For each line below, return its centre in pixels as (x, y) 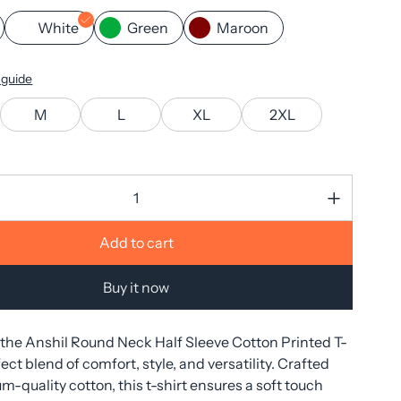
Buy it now (137, 287)
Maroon (243, 28)
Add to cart (136, 243)
